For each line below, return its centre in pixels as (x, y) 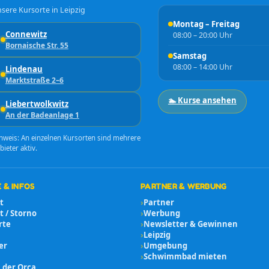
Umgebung (165, 246)
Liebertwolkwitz (37, 104)
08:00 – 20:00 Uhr (202, 35)
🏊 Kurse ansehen (202, 101)
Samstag (189, 56)
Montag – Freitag (206, 24)
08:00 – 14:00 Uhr (202, 67)
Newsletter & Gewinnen (191, 224)
